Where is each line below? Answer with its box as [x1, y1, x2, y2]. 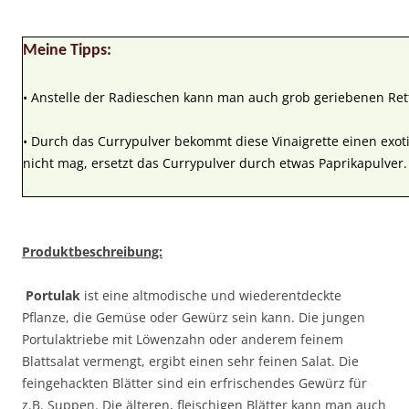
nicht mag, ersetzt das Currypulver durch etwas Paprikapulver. [23, 154, 407, 172]
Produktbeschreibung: [22, 243, 163, 260]
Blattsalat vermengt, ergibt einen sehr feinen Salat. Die [22, 352, 359, 370]
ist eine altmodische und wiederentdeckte [84, 287, 341, 304]
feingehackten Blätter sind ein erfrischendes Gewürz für [22, 374, 367, 392]
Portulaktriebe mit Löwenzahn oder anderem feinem [22, 330, 343, 348]
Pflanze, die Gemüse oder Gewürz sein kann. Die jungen [22, 309, 365, 326]
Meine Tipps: [23, 42, 111, 59]
